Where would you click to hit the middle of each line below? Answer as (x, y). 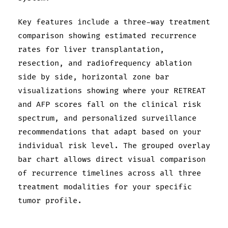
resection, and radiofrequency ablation (105, 64)
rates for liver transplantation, (91, 50)
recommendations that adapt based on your (109, 132)
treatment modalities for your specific (105, 187)
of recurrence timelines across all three (109, 174)
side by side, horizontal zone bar (93, 77)
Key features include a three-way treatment (114, 22)
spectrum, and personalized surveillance (107, 119)
